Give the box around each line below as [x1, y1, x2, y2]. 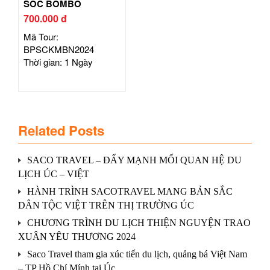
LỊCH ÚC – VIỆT [18, 168, 89, 179]
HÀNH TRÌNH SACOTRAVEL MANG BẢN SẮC [27, 186, 233, 196]
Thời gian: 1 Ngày [24, 55, 93, 68]
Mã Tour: [24, 30, 58, 43]
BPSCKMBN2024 [24, 42, 94, 55]
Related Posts [18, 120, 104, 140]
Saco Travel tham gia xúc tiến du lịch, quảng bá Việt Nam [27, 248, 247, 259]
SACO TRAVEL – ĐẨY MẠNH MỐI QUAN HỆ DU [27, 154, 242, 165]
